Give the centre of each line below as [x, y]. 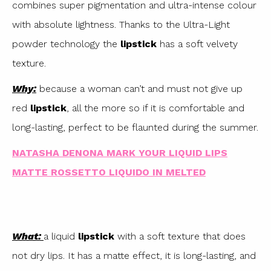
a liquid [61, 237]
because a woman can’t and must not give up [139, 88]
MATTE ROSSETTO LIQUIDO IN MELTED [109, 172]
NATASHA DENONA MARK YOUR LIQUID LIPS [120, 152]
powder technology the [66, 44]
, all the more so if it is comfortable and [155, 108]
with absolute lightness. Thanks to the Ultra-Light [121, 24]
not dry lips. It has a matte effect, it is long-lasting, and [134, 256]
